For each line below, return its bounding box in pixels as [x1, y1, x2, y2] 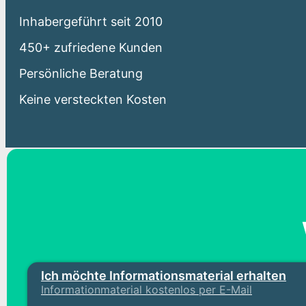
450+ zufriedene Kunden [19, 40, 163, 55]
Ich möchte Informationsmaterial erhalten [41, 268, 286, 283]
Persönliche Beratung [19, 66, 143, 81]
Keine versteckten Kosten [19, 92, 167, 107]
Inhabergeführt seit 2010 [19, 14, 163, 29]
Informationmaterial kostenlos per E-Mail [41, 282, 252, 296]
